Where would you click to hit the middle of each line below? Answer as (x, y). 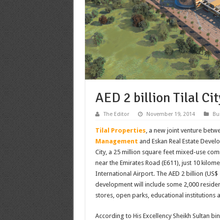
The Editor (116, 114)
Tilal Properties (120, 130)
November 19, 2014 (170, 114)
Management (116, 141)
